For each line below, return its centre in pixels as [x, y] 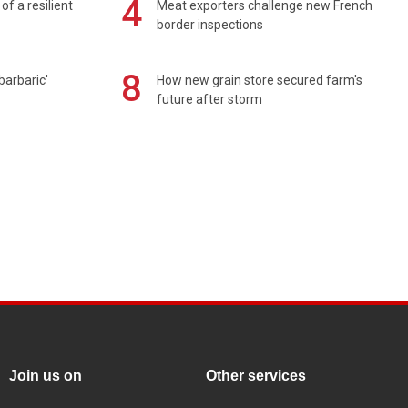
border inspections [210, 25]
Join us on [46, 375]
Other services [256, 375]
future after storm [210, 100]
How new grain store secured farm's [260, 81]
